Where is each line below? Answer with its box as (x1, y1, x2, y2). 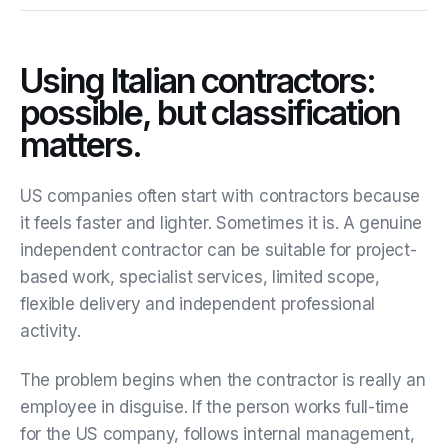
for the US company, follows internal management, (20, 423, 415, 444)
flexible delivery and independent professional (20, 293, 375, 314)
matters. (20, 123, 141, 165)
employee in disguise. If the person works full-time (20, 396, 409, 417)
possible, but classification (20, 91, 400, 133)
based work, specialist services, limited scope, (20, 266, 380, 287)
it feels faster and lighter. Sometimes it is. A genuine (20, 212, 423, 233)
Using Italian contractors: (20, 59, 375, 101)
